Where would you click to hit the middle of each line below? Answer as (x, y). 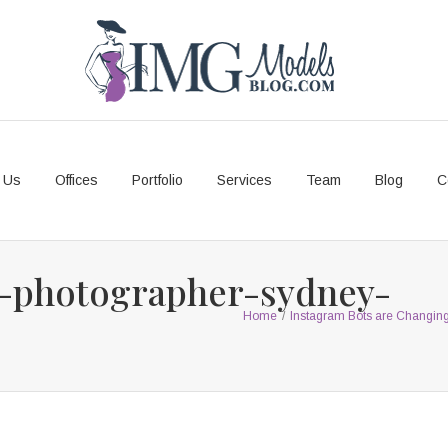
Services (244, 180)
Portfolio (157, 180)
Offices (76, 180)
